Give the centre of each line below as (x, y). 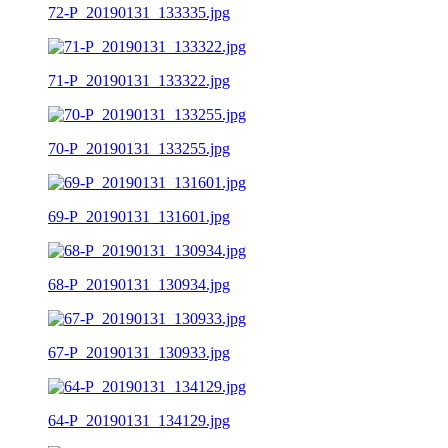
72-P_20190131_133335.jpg (139, 12)
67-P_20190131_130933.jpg (139, 352)
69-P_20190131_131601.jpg (139, 216)
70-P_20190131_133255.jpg (139, 148)
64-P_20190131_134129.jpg (139, 420)
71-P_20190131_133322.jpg (139, 80)
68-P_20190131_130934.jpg (139, 284)
